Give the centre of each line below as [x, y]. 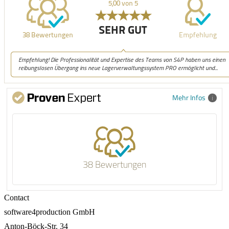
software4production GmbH [50, 212]
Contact [17, 197]
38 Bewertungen [114, 164]
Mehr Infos [189, 97]
